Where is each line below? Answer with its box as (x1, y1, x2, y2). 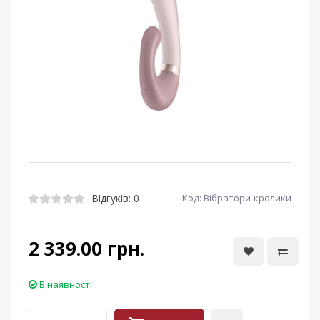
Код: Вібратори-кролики (182, 191, 291, 204)
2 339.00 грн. (29, 236, 144, 261)
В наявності (39, 278, 92, 291)
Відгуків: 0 (91, 191, 139, 205)
